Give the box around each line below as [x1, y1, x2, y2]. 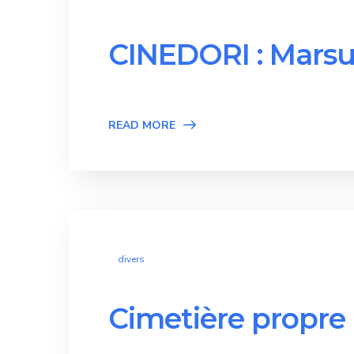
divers [118, 253, 145, 265]
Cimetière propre [108, 301, 345, 336]
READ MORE [108, 118, 175, 133]
